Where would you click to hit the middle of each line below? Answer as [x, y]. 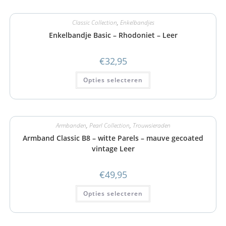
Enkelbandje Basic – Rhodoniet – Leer [113, 35]
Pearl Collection [109, 125]
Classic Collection [94, 22]
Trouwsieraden [151, 125]
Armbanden [71, 125]
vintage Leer [113, 148]
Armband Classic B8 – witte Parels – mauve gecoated [113, 138]
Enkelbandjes [137, 22]
